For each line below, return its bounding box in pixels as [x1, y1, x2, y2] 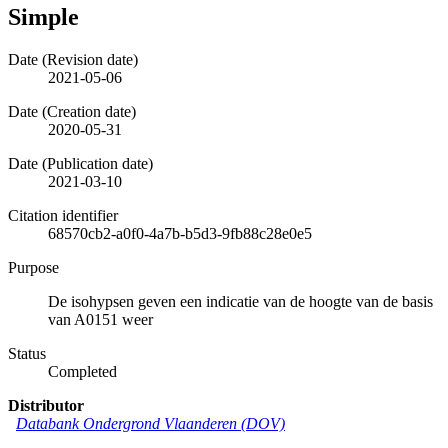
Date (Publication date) [8, 154, 153, 172]
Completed [48, 362, 117, 380]
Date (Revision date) [8, 50, 138, 68]
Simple [8, 3, 79, 30]
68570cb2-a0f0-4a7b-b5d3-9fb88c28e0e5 [48, 224, 312, 242]
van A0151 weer [48, 310, 153, 328]
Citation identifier [8, 206, 118, 224]
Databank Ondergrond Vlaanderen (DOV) [16, 414, 285, 432]
